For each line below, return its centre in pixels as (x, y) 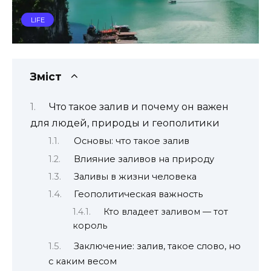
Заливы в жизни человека (135, 177)
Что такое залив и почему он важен (139, 106)
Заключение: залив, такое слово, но (157, 246)
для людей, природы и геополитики (125, 123)
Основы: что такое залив (131, 141)
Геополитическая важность (138, 194)
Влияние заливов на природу (144, 159)
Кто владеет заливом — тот (166, 211)
